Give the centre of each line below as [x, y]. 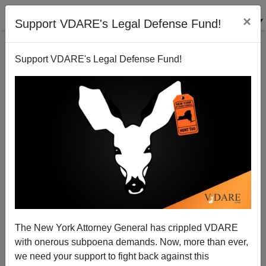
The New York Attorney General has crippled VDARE [126, 227]
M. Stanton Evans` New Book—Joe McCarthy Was [133, 196]
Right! [133, 207]
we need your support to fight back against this [112, 256]
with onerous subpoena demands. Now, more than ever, [132, 242]
